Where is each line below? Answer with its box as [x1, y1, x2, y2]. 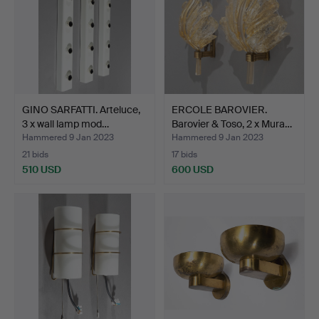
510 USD [22, 162, 61, 176]
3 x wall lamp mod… [22, 117, 109, 130]
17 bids [172, 148, 197, 160]
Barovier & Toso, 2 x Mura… [172, 117, 292, 130]
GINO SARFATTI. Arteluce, [22, 103, 140, 116]
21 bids [22, 148, 48, 160]
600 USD [172, 162, 214, 176]
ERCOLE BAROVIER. [172, 103, 267, 116]
